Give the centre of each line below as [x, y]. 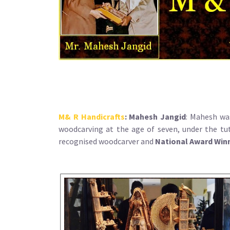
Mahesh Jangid [158, 116]
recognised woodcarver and [107, 141]
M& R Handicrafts [92, 116]
